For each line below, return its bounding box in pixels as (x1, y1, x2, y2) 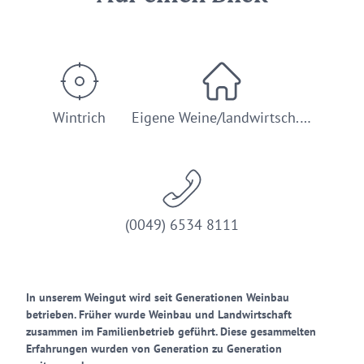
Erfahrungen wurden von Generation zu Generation (26, 341, 282, 356)
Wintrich (53, 108, 106, 127)
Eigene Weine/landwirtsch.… (132, 108, 311, 127)
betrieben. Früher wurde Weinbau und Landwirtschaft (26, 307, 292, 322)
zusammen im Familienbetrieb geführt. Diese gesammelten (26, 324, 316, 339)
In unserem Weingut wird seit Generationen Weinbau (26, 290, 289, 305)
